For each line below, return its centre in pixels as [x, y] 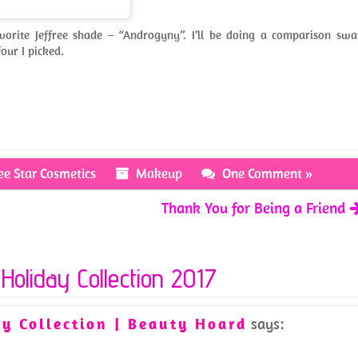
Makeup [159, 173]
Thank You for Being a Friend [254, 208]
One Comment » [267, 173]
